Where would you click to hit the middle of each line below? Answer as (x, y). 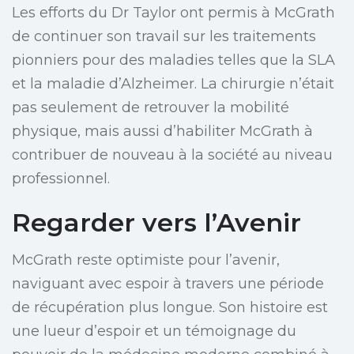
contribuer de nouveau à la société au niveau (172, 155)
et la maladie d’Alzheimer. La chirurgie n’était (173, 84)
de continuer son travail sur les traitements (164, 37)
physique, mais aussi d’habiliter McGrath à (162, 132)
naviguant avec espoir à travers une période (168, 284)
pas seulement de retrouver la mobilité (151, 108)
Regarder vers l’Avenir (156, 223)
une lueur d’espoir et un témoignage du (154, 331)
